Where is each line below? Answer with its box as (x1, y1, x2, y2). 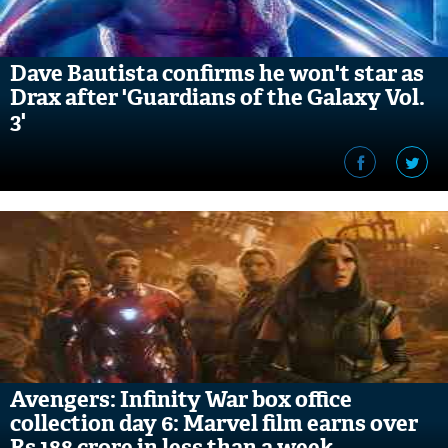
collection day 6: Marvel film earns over (10, 409, 418, 438)
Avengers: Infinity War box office (10, 385, 352, 414)
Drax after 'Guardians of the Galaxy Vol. (10, 83, 425, 112)
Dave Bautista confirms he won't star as (10, 59, 424, 88)
